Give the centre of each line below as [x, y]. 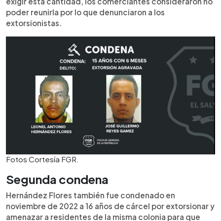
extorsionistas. [34, 23]
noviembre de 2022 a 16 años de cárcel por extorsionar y [110, 206]
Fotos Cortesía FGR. [42, 159]
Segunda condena [57, 179]
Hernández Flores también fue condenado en [91, 195]
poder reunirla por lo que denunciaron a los [85, 12]
